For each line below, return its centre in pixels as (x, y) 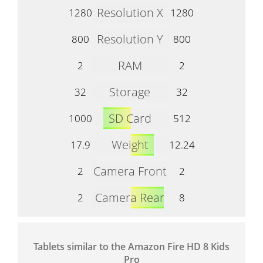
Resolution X (130, 12)
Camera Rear (130, 197)
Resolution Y (130, 39)
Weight (130, 144)
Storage (130, 92)
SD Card (130, 118)
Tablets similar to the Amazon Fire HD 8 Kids (131, 246)
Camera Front (130, 171)
